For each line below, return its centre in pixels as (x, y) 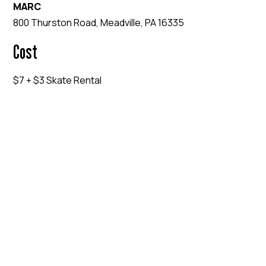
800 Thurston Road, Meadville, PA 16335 (99, 23)
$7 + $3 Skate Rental (57, 80)
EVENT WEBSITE (63, 123)
